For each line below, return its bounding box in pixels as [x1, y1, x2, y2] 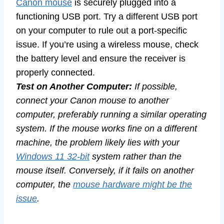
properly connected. [16, 67, 95, 77]
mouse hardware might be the [73, 179, 192, 189]
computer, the [16, 179, 73, 189]
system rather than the [89, 151, 181, 161]
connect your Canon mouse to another [16, 95, 169, 105]
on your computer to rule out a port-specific [16, 25, 187, 35]
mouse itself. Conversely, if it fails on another [16, 165, 194, 175]
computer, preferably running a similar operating [16, 109, 206, 119]
